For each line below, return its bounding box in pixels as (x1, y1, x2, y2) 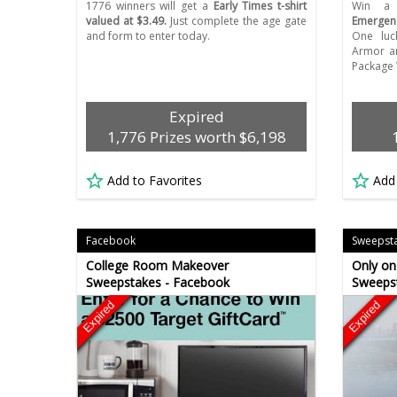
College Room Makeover (86, 257, 229, 275)
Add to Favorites (107, 172, 202, 190)
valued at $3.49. (86, 13, 167, 29)
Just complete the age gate (167, 13, 307, 29)
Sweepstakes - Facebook (86, 274, 230, 292)
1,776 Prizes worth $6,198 (106, 127, 286, 148)
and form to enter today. (86, 28, 210, 44)
